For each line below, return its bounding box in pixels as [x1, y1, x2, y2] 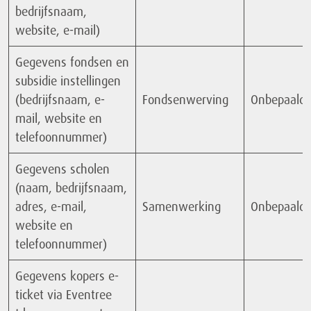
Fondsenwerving [142, 92, 228, 108]
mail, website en [15, 110, 102, 126]
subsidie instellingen [15, 73, 121, 89]
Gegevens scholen [15, 161, 110, 177]
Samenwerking [142, 199, 221, 215]
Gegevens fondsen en [15, 54, 129, 70]
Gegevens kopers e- [15, 268, 119, 284]
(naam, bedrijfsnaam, [15, 180, 127, 196]
